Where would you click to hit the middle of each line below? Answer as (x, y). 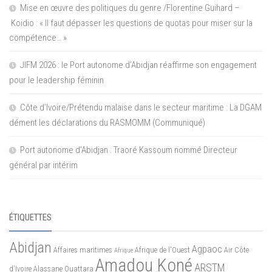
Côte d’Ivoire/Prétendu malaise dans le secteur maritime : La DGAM (141, 108)
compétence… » (38, 38)
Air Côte (236, 250)
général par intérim (43, 165)
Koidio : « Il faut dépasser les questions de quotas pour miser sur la (131, 23)
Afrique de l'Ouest (162, 250)
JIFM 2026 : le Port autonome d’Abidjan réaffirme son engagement (138, 65)
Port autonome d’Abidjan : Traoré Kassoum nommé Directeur (129, 150)
